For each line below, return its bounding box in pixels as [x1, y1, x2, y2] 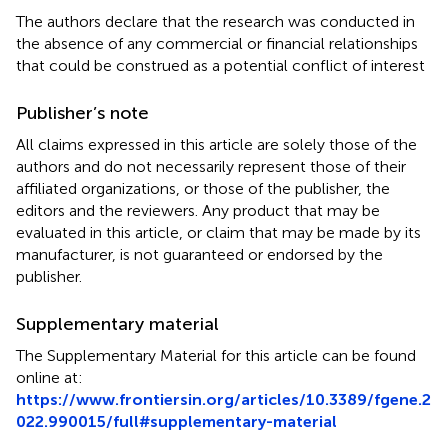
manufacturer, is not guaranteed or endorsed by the [16, 244, 383, 264]
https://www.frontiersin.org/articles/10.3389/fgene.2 [16, 389, 431, 409]
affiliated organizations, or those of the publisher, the [16, 178, 390, 198]
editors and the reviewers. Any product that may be [16, 200, 380, 220]
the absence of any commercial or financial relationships [16, 33, 418, 53]
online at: [16, 367, 83, 387]
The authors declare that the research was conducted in [16, 11, 415, 31]
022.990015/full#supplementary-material [16, 411, 337, 431]
